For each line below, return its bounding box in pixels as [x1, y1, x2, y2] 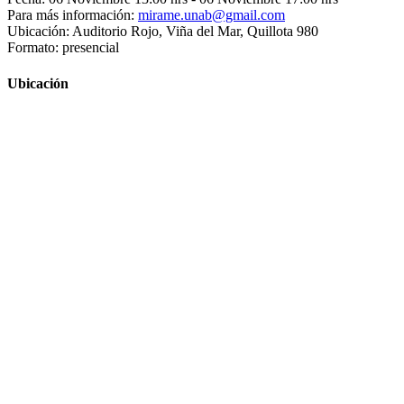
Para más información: [7, 7, 134, 23]
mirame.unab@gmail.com [138, 7, 285, 23]
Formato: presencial [7, 40, 119, 56]
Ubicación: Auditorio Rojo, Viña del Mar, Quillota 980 [7, 23, 318, 40]
